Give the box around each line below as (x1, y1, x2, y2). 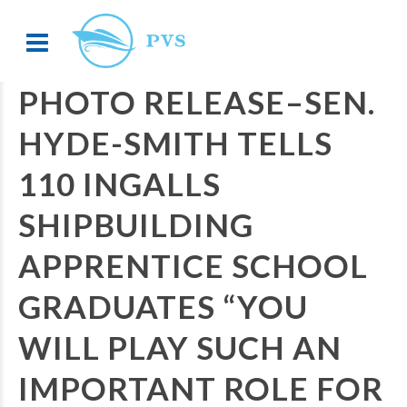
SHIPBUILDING (18, 205, 253, 243)
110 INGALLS (18, 164, 221, 203)
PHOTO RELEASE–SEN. (18, 83, 375, 121)
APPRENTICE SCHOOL (18, 246, 368, 284)
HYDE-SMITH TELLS (18, 124, 333, 162)
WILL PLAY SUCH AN (18, 328, 342, 366)
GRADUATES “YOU (18, 287, 308, 325)
